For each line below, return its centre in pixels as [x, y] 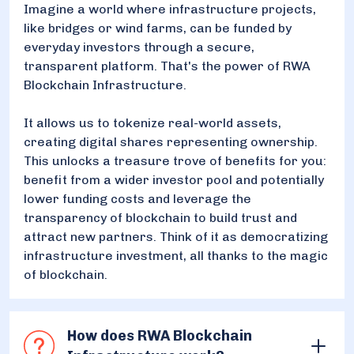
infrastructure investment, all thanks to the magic [176, 255]
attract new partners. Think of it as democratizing [176, 236]
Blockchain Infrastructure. [107, 85]
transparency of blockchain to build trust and [160, 217]
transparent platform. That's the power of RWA [167, 66]
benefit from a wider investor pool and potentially [174, 179]
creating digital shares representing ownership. [171, 141]
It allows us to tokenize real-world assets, [153, 122]
